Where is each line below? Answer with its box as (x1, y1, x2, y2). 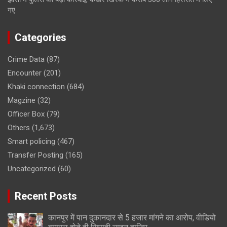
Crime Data (8, 54, 45, 64)
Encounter (8, 68, 42, 78)
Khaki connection (8, 82, 65, 91)
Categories (15, 31, 66, 44)
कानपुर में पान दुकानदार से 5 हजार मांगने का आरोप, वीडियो (48, 212, 216, 222)
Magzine (8, 95, 35, 105)
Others (8, 123, 30, 132)
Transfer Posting (8, 150, 63, 160)
